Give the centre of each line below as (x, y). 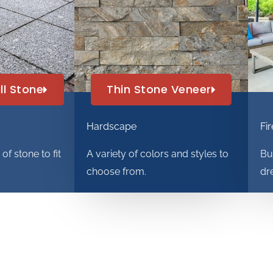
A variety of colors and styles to (158, 154)
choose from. (116, 172)
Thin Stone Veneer (159, 90)
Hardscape (112, 127)
